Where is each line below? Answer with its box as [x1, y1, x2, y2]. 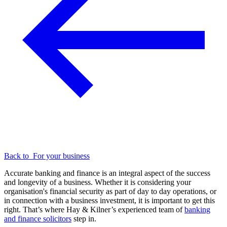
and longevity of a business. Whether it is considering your [4, 178, 191, 187]
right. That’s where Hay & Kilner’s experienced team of [4, 205, 184, 214]
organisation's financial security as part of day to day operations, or [4, 187, 216, 196]
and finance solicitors [4, 214, 71, 223]
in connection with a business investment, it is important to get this [4, 196, 215, 205]
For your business [33, 152, 90, 161]
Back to [4, 152, 33, 161]
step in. [71, 214, 96, 223]
